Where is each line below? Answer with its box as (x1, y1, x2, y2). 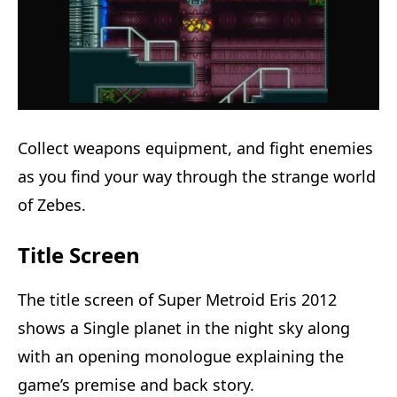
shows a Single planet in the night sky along (18, 317, 350, 339)
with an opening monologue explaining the (18, 346, 344, 368)
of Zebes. (18, 194, 86, 216)
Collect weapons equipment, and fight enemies (18, 137, 373, 160)
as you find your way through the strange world (18, 166, 376, 188)
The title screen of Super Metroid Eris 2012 (18, 289, 337, 311)
